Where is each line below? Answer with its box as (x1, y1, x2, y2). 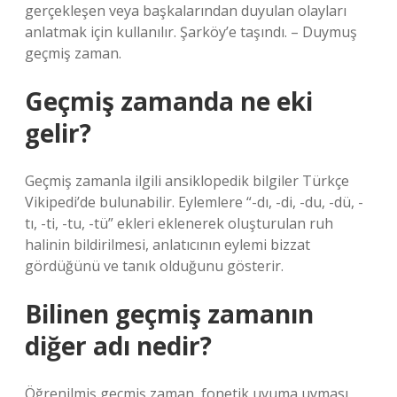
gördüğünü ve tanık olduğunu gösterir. (25, 256, 284, 276)
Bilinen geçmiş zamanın (25, 297, 314, 331)
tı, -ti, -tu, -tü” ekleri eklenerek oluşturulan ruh (25, 214, 333, 233)
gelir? (25, 116, 91, 150)
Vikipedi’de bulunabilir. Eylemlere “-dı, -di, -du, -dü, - (25, 192, 363, 212)
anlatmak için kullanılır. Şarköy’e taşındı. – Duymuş (25, 22, 357, 42)
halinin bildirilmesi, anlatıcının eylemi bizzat (25, 235, 310, 254)
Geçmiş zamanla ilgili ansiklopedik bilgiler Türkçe (25, 171, 349, 191)
